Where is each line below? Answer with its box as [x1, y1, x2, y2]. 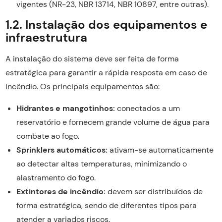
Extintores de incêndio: [16, 186, 106, 197]
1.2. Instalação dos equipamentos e [5, 16, 207, 32]
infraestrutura [5, 29, 87, 45]
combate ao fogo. [16, 130, 79, 141]
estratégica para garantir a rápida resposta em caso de [5, 67, 207, 78]
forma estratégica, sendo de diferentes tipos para [16, 200, 197, 211]
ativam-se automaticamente [107, 144, 214, 155]
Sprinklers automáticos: [16, 144, 108, 155]
